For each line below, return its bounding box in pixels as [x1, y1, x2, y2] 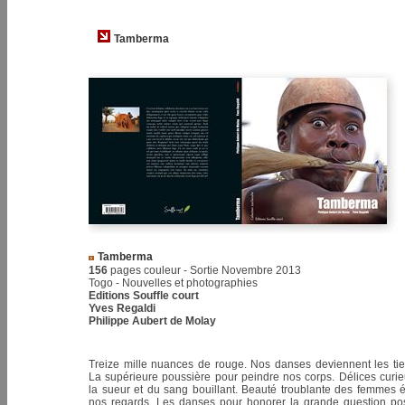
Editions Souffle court [89, 289, 199, 302]
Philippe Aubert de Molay [89, 315, 216, 327]
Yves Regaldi [89, 302, 155, 315]
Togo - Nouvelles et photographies [89, 277, 258, 289]
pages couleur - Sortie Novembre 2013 [108, 264, 301, 277]
